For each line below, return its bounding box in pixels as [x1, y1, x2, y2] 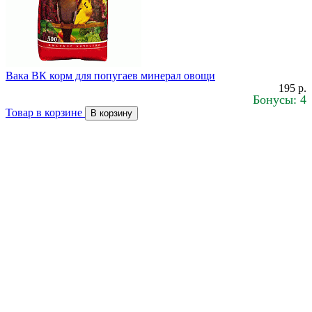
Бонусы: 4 [253, 93, 306, 107]
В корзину [91, 108, 132, 119]
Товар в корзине [6, 107, 85, 119]
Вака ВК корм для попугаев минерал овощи [6, 70, 215, 82]
